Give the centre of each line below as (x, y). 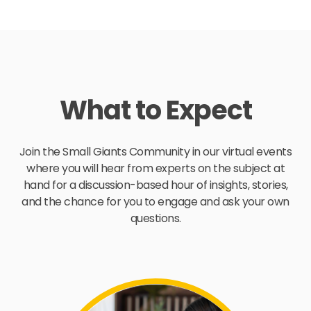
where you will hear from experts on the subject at (155, 168)
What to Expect (155, 110)
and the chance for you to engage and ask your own (155, 201)
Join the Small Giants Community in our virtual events (155, 151)
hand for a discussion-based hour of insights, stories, (155, 185)
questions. (155, 218)
